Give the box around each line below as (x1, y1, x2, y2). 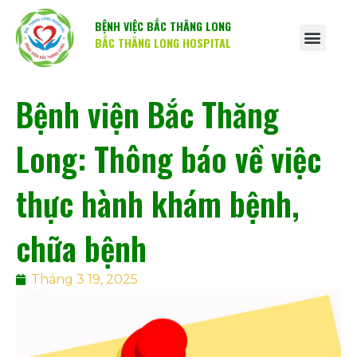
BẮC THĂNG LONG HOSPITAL (94, 34, 231, 52)
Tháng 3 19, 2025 (31, 271, 138, 287)
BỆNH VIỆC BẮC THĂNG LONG (94, 18, 231, 35)
